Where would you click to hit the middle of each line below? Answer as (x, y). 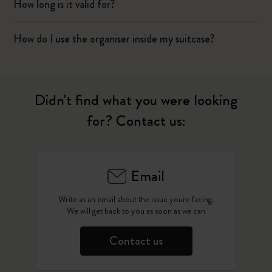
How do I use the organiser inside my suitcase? (114, 39)
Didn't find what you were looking (136, 100)
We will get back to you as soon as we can (136, 211)
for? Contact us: (136, 121)
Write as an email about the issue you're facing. (136, 199)
